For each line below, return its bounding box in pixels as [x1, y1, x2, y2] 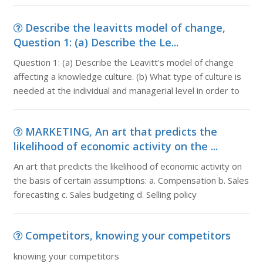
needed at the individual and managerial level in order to [13, 85, 240, 96]
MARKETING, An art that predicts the [25, 124, 217, 139]
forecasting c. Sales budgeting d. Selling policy [13, 188, 197, 200]
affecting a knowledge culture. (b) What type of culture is [13, 70, 241, 82]
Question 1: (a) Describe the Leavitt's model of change [13, 56, 234, 68]
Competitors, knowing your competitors [25, 228, 231, 242]
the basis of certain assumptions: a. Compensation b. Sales [13, 174, 249, 186]
